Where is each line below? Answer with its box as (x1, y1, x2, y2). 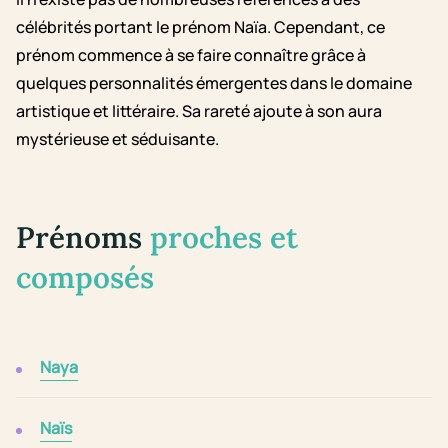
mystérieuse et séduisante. (16, 128, 219, 151)
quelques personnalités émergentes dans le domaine (16, 72, 412, 95)
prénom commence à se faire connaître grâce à (16, 44, 366, 67)
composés (16, 258, 154, 297)
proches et (150, 218, 298, 257)
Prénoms (16, 218, 150, 257)
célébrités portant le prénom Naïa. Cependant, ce (16, 16, 385, 39)
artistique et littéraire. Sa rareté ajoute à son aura (16, 100, 382, 123)
